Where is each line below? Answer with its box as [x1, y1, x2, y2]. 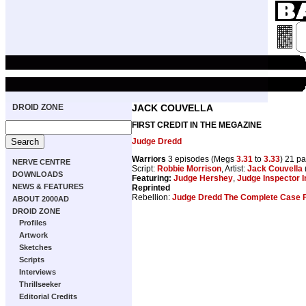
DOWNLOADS [12, 170, 63, 178]
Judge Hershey [173, 173, 233, 183]
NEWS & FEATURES [12, 182, 83, 191]
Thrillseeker [19, 280, 61, 288]
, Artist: [221, 163, 247, 173]
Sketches [19, 243, 52, 251]
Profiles [19, 219, 46, 227]
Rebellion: [132, 192, 172, 202]
